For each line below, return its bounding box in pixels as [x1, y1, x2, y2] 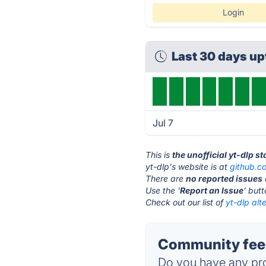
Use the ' [145, 185, 180, 195]
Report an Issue [180, 185, 244, 195]
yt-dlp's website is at [145, 161, 230, 172]
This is [145, 150, 173, 160]
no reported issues [186, 173, 263, 183]
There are [145, 173, 186, 183]
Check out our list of [145, 197, 226, 207]
